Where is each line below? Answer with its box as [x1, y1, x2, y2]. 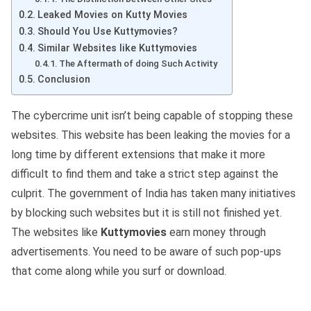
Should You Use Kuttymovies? [37, 26, 178, 38]
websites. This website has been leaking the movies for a [11, 128, 290, 142]
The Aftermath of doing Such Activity [59, 58, 218, 69]
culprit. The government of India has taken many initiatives [11, 187, 296, 201]
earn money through [169, 226, 266, 239]
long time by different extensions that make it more [11, 148, 265, 162]
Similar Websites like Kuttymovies [37, 42, 197, 55]
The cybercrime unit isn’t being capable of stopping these [11, 109, 293, 123]
